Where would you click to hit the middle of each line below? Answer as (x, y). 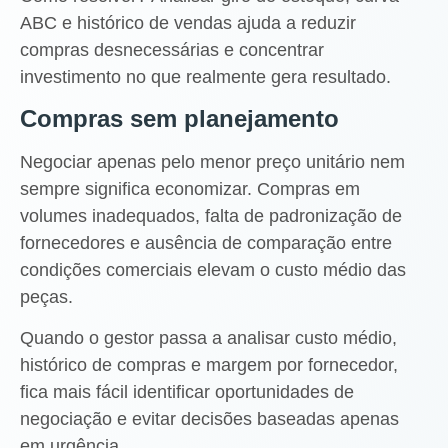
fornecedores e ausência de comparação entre (206, 242)
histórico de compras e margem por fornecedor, (209, 365)
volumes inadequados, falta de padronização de (211, 215)
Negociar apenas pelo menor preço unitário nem (212, 161)
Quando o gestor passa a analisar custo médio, (208, 338)
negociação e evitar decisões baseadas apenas (209, 419)
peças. (46, 296)
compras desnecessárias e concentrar (172, 49)
